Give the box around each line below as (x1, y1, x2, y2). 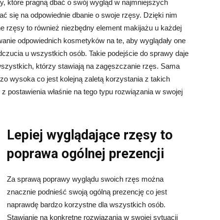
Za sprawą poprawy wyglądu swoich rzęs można (7, 174, 164, 183)
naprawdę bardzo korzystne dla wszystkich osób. (7, 200, 165, 209)
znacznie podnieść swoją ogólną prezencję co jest (7, 187, 167, 196)
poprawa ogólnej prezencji (7, 145, 164, 162)
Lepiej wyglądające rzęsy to (7, 127, 173, 143)
